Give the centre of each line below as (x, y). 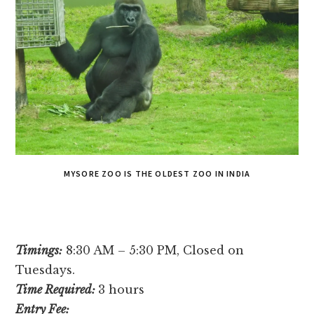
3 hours (122, 289)
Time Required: (56, 289)
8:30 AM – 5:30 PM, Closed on (153, 250)
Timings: (39, 250)
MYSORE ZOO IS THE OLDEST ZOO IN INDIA (157, 173)
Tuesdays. (46, 269)
